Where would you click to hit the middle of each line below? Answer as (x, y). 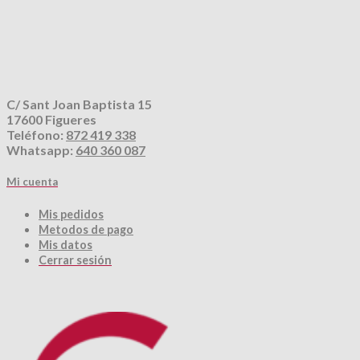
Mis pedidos (71, 215)
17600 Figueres (51, 119)
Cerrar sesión (75, 260)
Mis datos (65, 245)
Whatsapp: (41, 150)
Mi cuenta (32, 182)
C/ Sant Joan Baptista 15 (79, 104)
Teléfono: (36, 135)
